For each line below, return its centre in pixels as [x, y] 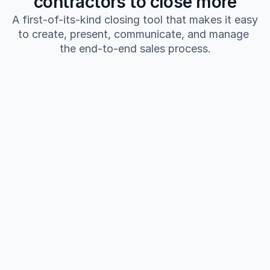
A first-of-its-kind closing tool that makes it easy [135, 19]
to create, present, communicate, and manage [133, 34]
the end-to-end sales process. [135, 48]
